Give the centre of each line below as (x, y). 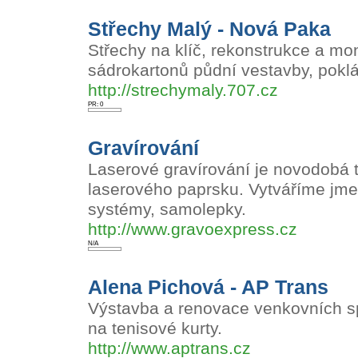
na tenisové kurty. (155, 328)
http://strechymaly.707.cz (183, 90)
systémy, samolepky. (167, 209)
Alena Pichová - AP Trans (208, 287)
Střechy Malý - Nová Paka (209, 29)
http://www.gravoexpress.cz (193, 229)
